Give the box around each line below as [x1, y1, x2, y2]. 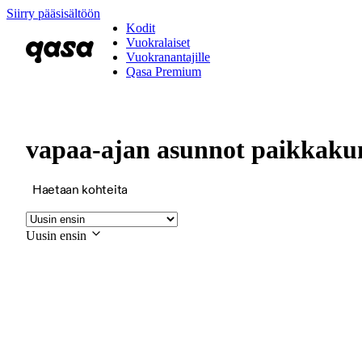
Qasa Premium [126, 65, 201, 78]
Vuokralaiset [126, 36, 190, 49]
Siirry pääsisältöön [6, 6, 100, 20]
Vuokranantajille [126, 50, 210, 64]
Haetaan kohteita [32, 181, 128, 199]
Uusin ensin [26, 228, 86, 242]
